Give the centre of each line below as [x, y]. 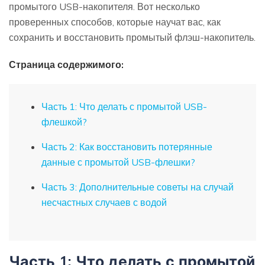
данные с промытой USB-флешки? [118, 162]
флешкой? [64, 122]
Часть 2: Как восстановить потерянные [127, 147]
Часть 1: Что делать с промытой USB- [124, 106]
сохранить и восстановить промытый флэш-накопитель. [132, 37]
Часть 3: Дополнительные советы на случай [138, 187]
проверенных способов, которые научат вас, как [115, 22]
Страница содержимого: [66, 64]
